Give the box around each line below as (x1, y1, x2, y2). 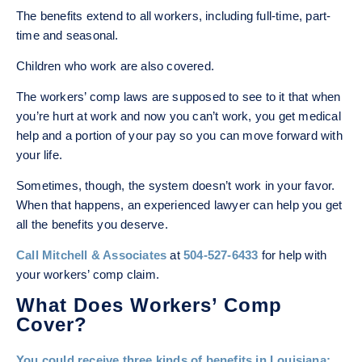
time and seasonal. (16, 28, 119, 43)
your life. (16, 148, 63, 162)
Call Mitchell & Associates (16, 248, 167, 263)
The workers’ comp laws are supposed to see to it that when (16, 90, 341, 104)
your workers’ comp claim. (16, 267, 159, 282)
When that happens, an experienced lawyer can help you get (16, 198, 343, 213)
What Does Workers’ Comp (16, 294, 283, 317)
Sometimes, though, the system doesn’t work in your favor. (16, 179, 335, 193)
